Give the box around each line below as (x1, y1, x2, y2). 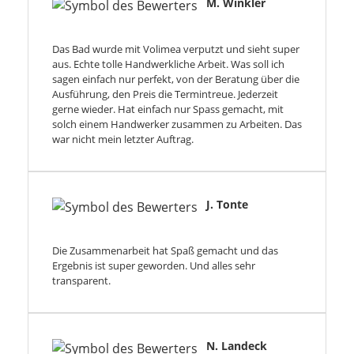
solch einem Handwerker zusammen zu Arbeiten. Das (52, 117, 302, 132)
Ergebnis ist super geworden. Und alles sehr (52, 258, 255, 273)
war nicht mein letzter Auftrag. (52, 132, 194, 147)
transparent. (52, 273, 111, 288)
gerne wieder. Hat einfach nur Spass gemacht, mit (52, 102, 284, 117)
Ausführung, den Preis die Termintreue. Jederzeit (52, 87, 278, 102)
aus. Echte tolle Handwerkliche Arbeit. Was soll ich (52, 57, 284, 72)
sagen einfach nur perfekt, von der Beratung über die (52, 72, 299, 87)
